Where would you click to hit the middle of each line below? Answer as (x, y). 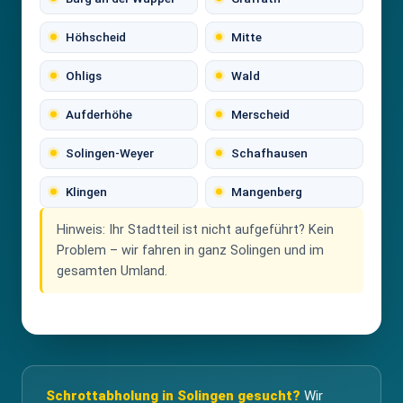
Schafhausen (269, 152)
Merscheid (260, 114)
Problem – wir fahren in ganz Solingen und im (190, 250)
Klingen (86, 191)
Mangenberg (267, 191)
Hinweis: (81, 229)
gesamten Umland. (112, 271)
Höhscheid (96, 36)
